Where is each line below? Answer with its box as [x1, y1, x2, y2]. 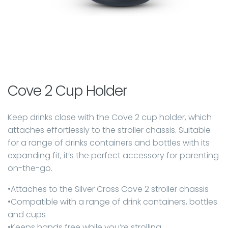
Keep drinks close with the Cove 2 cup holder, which [8, 111, 212, 123]
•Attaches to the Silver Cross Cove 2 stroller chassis [8, 183, 209, 195]
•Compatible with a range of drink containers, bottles [8, 195, 217, 208]
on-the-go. [8, 162, 52, 174]
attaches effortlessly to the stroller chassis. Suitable [8, 124, 211, 136]
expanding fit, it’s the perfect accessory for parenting [8, 149, 219, 161]
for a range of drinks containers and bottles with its [8, 136, 210, 149]
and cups [8, 208, 46, 220]
